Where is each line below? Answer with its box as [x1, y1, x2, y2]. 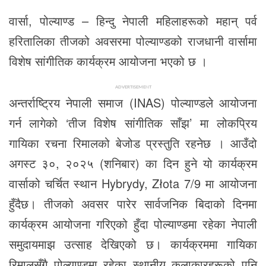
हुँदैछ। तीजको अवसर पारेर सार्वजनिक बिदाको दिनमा [9, 194, 257, 212]
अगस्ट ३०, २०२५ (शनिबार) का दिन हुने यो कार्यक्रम [9, 154, 257, 172]
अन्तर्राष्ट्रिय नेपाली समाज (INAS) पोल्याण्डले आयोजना [9, 93, 257, 111]
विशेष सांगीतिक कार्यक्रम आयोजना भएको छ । [9, 52, 207, 69]
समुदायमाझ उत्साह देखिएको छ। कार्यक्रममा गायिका [9, 235, 257, 252]
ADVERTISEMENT [115, 84, 151, 90]
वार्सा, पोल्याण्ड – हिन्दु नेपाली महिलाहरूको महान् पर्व [9, 11, 257, 29]
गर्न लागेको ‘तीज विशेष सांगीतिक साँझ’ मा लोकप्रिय [9, 113, 257, 131]
